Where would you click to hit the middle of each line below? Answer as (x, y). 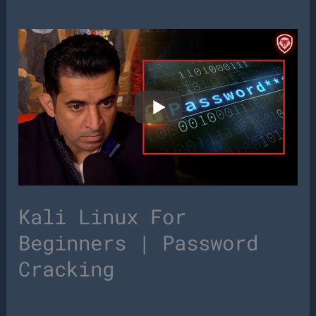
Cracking (67, 268)
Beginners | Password (139, 242)
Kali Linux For (103, 216)
